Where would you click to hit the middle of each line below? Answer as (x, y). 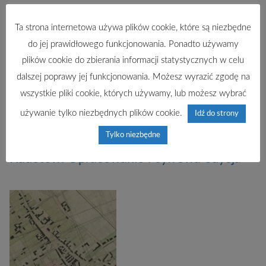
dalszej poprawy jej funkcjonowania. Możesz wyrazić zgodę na (133, 77)
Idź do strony (217, 113)
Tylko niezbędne (133, 135)
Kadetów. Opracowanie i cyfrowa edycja (125, 159)
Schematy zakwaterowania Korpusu (111, 143)
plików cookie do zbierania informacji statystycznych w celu (133, 61)
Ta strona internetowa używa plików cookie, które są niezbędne (133, 27)
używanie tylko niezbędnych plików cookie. (102, 113)
